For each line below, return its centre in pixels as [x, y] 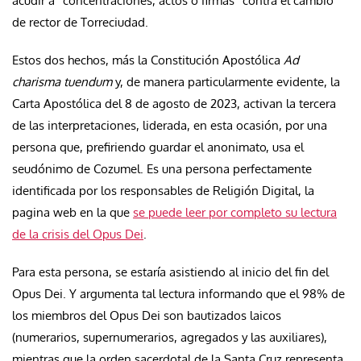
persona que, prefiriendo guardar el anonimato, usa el [158, 147]
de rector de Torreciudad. [82, 22]
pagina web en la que [73, 212]
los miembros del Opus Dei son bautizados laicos [147, 315]
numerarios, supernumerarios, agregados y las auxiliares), [171, 337]
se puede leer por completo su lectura [235, 212]
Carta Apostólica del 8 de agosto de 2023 [124, 103]
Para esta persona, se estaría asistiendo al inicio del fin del [170, 272]
